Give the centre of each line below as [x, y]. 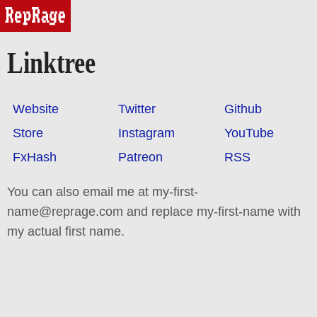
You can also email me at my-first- [103, 191]
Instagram [147, 133]
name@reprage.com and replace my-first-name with [154, 211]
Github [243, 109]
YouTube [249, 133]
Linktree [51, 63]
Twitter [137, 109]
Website [36, 109]
